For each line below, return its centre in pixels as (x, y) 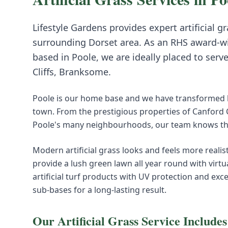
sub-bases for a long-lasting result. (99, 190)
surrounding (61, 42)
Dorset (103, 42)
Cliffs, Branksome (70, 72)
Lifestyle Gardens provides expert (106, 27)
